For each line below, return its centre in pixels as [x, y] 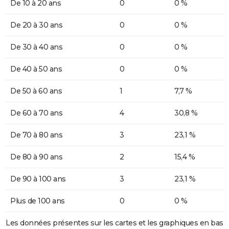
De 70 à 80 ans [36, 135]
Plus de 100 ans [38, 201]
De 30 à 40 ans [36, 47]
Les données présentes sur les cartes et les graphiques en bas [114, 223]
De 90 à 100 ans [38, 179]
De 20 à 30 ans [36, 25]
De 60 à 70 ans [36, 113]
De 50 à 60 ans [36, 91]
